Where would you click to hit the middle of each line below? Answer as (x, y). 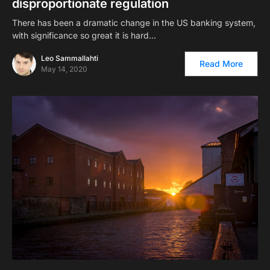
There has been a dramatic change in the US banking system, (134, 22)
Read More (221, 63)
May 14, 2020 (64, 69)
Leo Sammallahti (70, 58)
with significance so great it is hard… (84, 35)
